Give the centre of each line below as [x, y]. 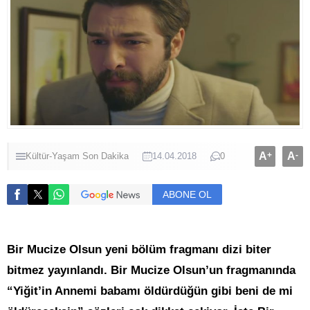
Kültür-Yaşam [53, 156]
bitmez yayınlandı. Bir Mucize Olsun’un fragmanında [151, 271]
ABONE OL [187, 195]
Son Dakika [106, 156]
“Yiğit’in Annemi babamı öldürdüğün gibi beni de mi [150, 291]
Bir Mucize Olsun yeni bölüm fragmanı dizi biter [139, 250]
